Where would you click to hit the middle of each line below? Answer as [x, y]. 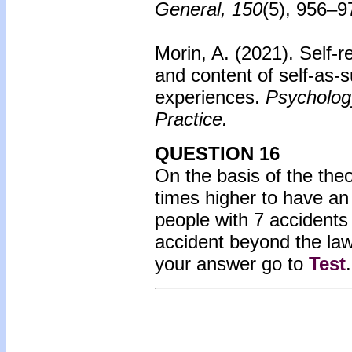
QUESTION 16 [217, 154]
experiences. [207, 97]
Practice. [191, 119]
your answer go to [232, 264]
